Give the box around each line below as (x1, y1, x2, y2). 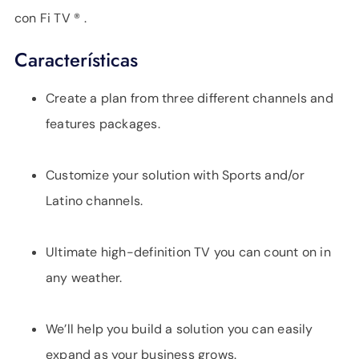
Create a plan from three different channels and (46, 89, 333, 107)
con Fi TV (14, 9, 75, 26)
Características (14, 45, 138, 74)
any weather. (46, 268, 123, 286)
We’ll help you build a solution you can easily (46, 320, 313, 337)
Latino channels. (46, 192, 143, 209)
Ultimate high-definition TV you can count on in (46, 243, 331, 260)
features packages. (46, 115, 160, 132)
